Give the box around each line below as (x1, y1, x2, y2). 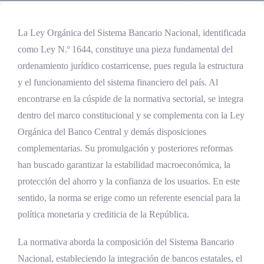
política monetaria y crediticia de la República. (18, 209, 189, 219)
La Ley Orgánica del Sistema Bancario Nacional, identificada (18, 28, 246, 38)
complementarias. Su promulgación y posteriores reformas (18, 143, 233, 153)
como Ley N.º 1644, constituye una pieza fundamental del (18, 44, 233, 54)
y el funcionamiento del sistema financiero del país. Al (18, 77, 218, 87)
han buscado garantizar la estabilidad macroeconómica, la (18, 160, 230, 170)
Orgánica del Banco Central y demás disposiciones (18, 127, 206, 137)
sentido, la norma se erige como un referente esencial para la (18, 193, 240, 203)
